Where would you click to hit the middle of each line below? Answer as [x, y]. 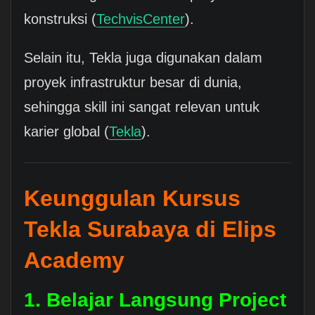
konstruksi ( [60, 19]
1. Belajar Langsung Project [155, 300]
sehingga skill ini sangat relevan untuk [141, 107]
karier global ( [66, 131]
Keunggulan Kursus [132, 198]
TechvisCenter [140, 19]
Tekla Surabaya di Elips [150, 229]
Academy [74, 260]
